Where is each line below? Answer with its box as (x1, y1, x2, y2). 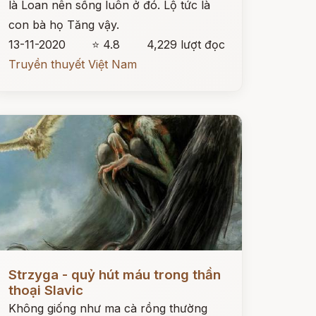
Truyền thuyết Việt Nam (8, 57, 137, 71)
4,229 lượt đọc (146, 37, 225, 51)
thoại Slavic (8, 282, 83, 298)
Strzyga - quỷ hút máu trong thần (8, 267, 221, 283)
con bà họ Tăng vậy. (8, 18, 119, 32)
